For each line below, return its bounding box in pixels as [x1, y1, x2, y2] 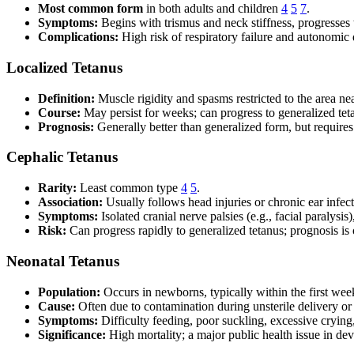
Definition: [38, 91, 95, 105]
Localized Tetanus [6, 58, 122, 76]
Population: [38, 284, 100, 299]
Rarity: [38, 181, 77, 195]
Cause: [38, 299, 75, 313]
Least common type [77, 181, 181, 195]
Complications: [38, 30, 119, 44]
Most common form [38, 2, 143, 16]
